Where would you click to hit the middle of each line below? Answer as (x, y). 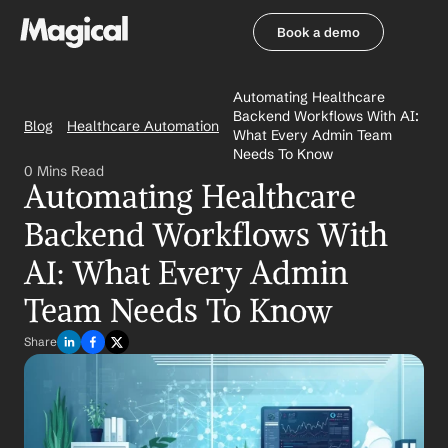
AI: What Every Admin (186, 273)
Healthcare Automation (143, 125)
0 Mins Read (64, 171)
